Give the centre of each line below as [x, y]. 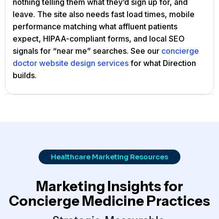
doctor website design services [71, 63]
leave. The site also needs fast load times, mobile [104, 14]
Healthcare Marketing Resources [109, 157]
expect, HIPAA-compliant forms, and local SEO [99, 39]
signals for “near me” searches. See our [87, 51]
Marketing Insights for [109, 186]
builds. [25, 76]
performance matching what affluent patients [95, 27]
